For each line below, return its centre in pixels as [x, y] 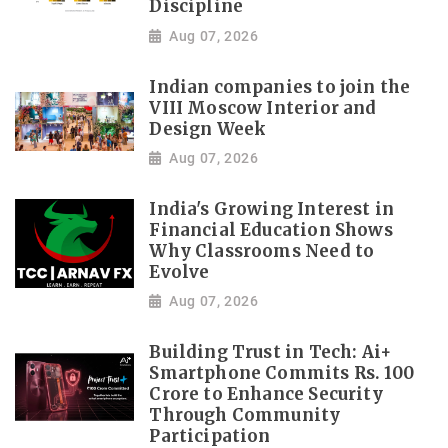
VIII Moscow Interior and [263, 108]
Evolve [179, 272]
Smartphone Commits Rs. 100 [282, 374]
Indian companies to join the [280, 87]
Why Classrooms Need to [262, 251]
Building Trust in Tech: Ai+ [270, 353]
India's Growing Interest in [272, 209]
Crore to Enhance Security [266, 395]
